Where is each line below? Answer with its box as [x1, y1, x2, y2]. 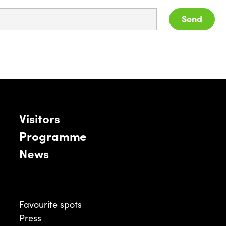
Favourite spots [19, 198, 82, 210]
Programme [19, 127, 87, 144]
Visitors [19, 109, 60, 126]
